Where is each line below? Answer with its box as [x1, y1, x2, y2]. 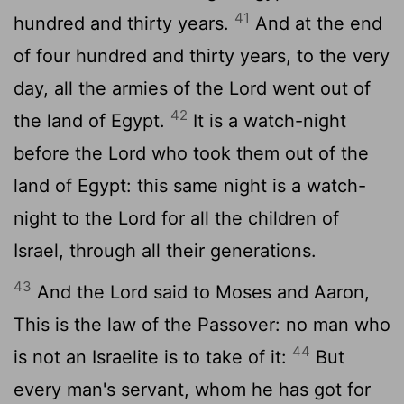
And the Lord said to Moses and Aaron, [32, 280, 370, 303]
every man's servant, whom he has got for [14, 378, 371, 400]
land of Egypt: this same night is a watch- [14, 174, 366, 197]
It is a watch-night [188, 109, 346, 132]
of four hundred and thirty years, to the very [14, 44, 390, 67]
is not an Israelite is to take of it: [14, 345, 292, 368]
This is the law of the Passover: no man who [14, 313, 390, 335]
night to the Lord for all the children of [14, 207, 339, 229]
